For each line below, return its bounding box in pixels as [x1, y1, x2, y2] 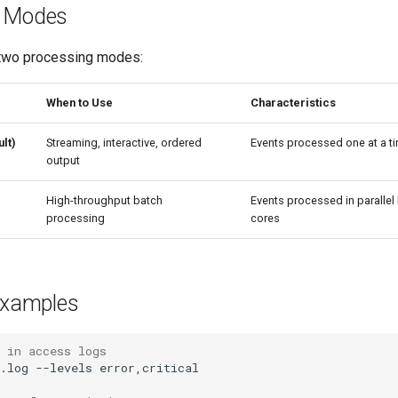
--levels [36, 359, 92, 376]
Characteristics [251, 96, 336, 109]
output [46, 154, 80, 167]
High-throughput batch [46, 194, 163, 207]
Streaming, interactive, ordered [46, 136, 202, 149]
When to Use [46, 96, 113, 109]
